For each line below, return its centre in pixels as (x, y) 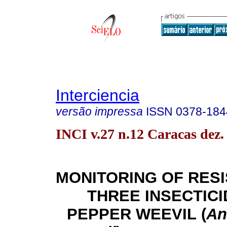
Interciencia (98, 95)
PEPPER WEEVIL (132, 214)
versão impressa (99, 111)
